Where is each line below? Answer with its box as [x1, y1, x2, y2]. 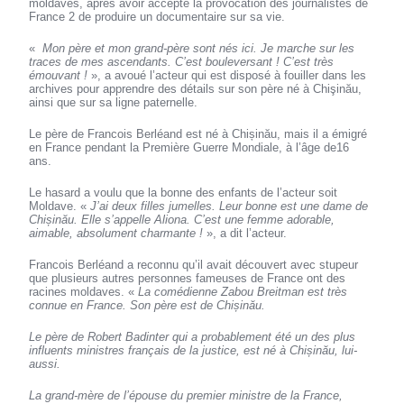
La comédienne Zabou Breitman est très [138, 285, 348, 299]
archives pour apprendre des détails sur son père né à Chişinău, [29, 82, 363, 96]
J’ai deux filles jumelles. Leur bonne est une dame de [90, 199, 369, 214]
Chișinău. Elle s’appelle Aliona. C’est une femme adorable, [29, 213, 335, 227]
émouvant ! [29, 69, 88, 83]
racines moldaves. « [29, 285, 139, 299]
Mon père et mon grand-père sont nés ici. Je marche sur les [39, 41, 355, 56]
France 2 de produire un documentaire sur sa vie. [29, 10, 286, 24]
